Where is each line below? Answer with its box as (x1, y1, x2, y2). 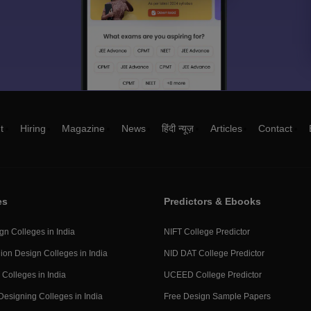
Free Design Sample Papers (164, 292, 271, 301)
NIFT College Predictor (164, 227, 250, 237)
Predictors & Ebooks (164, 196, 261, 207)
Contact (258, 123, 293, 134)
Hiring (19, 123, 46, 134)
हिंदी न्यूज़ (162, 123, 194, 134)
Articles (210, 123, 242, 134)
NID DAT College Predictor (164, 249, 264, 258)
